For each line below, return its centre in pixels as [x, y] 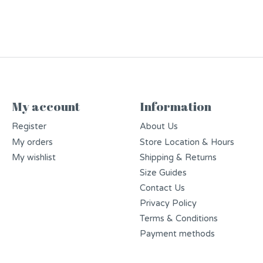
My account [45, 107]
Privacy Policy [168, 204]
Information [175, 107]
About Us [159, 127]
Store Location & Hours [187, 142]
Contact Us [162, 188]
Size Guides [163, 173]
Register [29, 127]
